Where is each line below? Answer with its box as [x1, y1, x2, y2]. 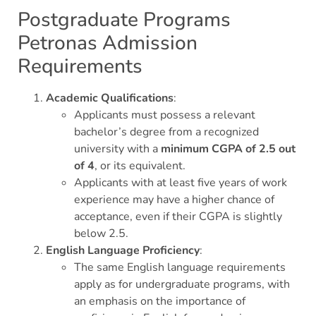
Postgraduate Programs [18, 6, 231, 34]
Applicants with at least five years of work [74, 175, 287, 191]
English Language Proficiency [46, 243, 200, 259]
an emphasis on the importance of [74, 293, 245, 310]
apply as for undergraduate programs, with [74, 276, 290, 293]
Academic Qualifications [46, 90, 174, 107]
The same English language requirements [74, 260, 286, 276]
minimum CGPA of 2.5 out [161, 141, 296, 157]
